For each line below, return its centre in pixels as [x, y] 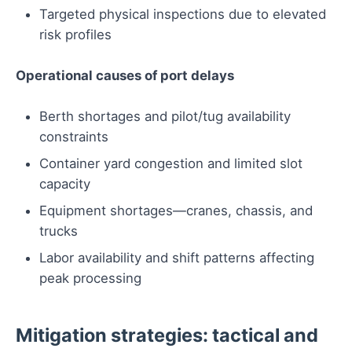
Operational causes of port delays [125, 76]
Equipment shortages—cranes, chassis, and [176, 211]
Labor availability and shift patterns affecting [177, 258]
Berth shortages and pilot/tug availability [165, 117]
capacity [65, 184]
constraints [74, 137]
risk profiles [75, 35]
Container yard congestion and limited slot [171, 164]
